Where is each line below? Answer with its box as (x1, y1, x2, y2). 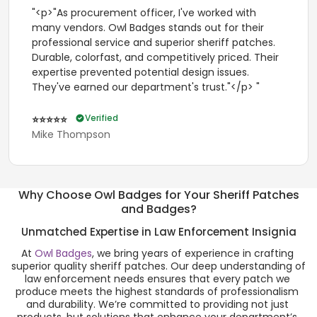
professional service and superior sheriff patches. (32, 35, 275, 50)
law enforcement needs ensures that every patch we (24, 272, 290, 287)
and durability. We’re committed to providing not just (25, 297, 289, 312)
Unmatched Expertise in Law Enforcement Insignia (21, 224, 296, 240)
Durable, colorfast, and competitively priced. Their (32, 50, 279, 64)
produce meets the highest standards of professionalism (16, 284, 299, 299)
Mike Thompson (32, 127, 110, 142)
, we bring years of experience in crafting (91, 246, 294, 261)
